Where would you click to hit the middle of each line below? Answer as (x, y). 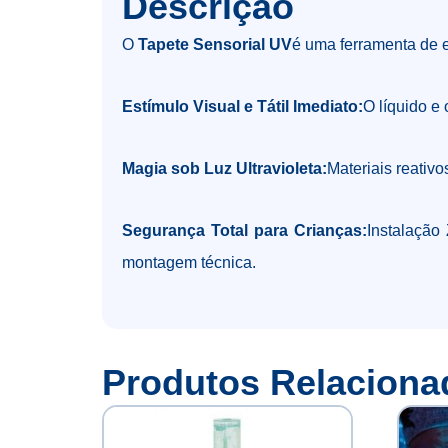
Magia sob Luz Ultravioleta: (224, 169)
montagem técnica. (189, 263)
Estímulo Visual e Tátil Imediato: (242, 107)
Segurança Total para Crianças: (245, 231)
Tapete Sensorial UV (215, 45)
